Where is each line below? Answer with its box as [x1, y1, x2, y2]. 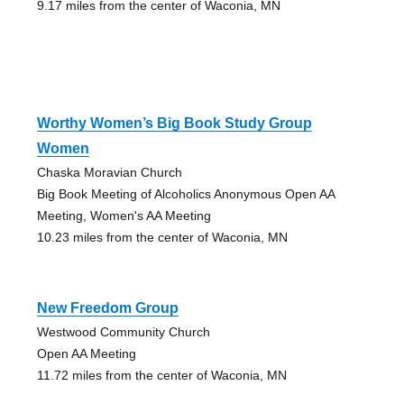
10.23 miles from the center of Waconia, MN [36, 230, 288, 245]
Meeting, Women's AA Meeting [36, 208, 211, 224]
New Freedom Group [36, 300, 179, 317]
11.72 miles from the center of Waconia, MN [36, 368, 287, 383]
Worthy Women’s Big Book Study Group [36, 115, 312, 132]
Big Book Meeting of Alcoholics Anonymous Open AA [36, 187, 335, 202]
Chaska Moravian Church [36, 165, 182, 180]
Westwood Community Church [36, 325, 210, 340]
